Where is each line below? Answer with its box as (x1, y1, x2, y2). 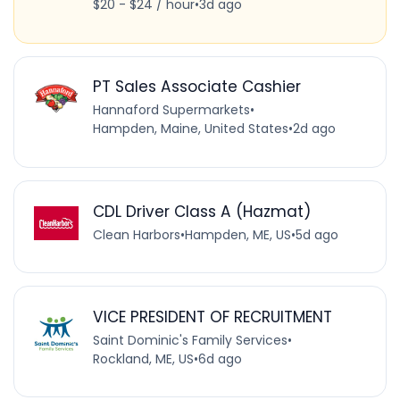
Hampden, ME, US (184, 225, 291, 244)
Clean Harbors (92, 225, 180, 244)
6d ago (197, 349, 242, 368)
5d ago (295, 225, 338, 244)
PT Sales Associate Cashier (92, 76, 301, 98)
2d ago (292, 120, 336, 138)
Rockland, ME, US (92, 349, 194, 368)
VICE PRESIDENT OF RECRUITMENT (92, 305, 332, 328)
